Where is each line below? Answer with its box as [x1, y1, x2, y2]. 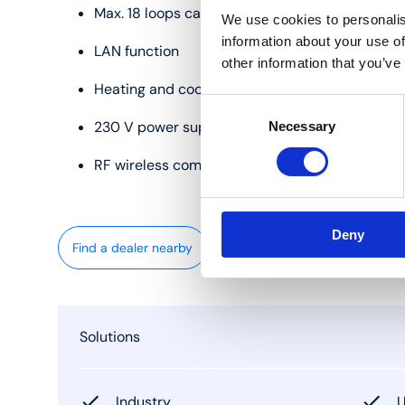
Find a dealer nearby [72, 240, 193, 256]
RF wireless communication [94, 155, 276, 174]
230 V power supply [94, 118, 228, 137]
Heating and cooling [94, 80, 226, 99]
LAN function [94, 42, 179, 61]
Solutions [80, 327, 140, 346]
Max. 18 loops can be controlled [94, 4, 301, 23]
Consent [200, 97, 250, 113]
